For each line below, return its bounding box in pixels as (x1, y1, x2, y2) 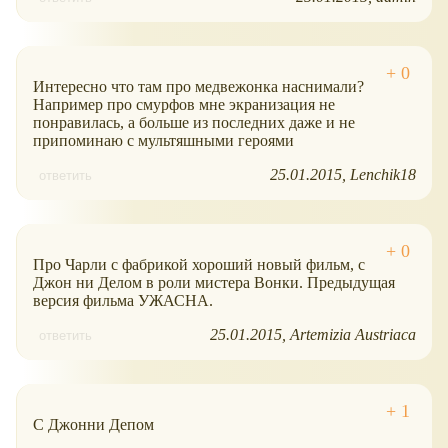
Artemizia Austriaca (290, 325, 416, 343)
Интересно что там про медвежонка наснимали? (33, 77, 364, 95)
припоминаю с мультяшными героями (33, 131, 294, 149)
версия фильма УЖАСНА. (33, 291, 213, 309)
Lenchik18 (350, 165, 416, 183)
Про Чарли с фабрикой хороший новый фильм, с (33, 255, 365, 273)
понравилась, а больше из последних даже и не (33, 113, 355, 131)
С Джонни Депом (33, 415, 154, 433)
